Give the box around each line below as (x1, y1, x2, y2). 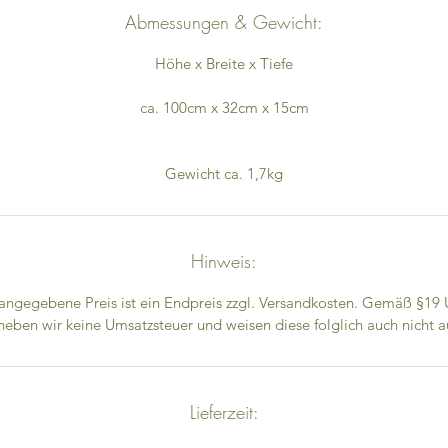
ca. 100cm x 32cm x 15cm (139, 97, 309, 117)
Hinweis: (191, 248, 257, 273)
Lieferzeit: (189, 399, 259, 424)
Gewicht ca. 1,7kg (165, 163, 283, 183)
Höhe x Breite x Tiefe (155, 53, 293, 73)
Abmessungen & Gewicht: (125, 9, 323, 34)
